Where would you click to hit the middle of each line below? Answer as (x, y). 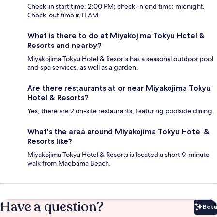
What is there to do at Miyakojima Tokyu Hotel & (116, 35)
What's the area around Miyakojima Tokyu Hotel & (118, 131)
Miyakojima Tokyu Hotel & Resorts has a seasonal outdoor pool (120, 58)
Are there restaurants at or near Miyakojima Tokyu (119, 88)
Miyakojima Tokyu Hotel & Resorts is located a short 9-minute (118, 154)
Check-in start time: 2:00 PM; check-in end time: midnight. (116, 6)
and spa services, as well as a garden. (83, 67)
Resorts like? (50, 141)
